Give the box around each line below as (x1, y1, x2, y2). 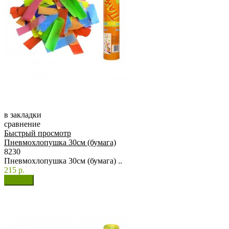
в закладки (4, 110, 41, 120)
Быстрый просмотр (4, 129, 71, 138)
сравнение (4, 120, 40, 129)
